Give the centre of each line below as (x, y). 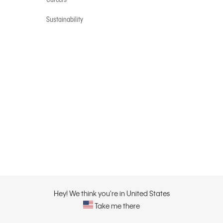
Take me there (116, 206)
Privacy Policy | (172, 206)
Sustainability (64, 19)
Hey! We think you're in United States (111, 193)
